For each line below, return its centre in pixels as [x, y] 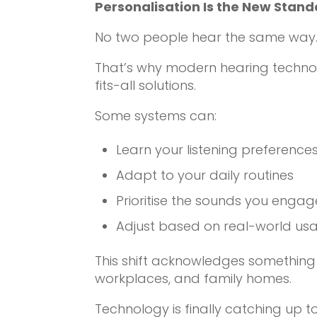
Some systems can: [156, 115]
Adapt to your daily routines [205, 175]
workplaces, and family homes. [194, 278]
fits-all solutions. [146, 85]
